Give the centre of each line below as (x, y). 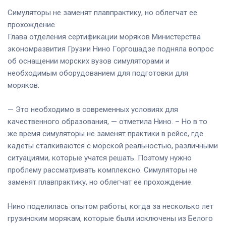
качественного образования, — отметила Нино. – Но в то (107, 121)
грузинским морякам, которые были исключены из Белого (110, 218)
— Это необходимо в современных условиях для (93, 109)
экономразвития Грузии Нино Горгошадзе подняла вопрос (111, 49)
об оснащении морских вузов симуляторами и (89, 61)
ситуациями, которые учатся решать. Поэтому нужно (100, 158)
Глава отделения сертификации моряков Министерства (104, 37)
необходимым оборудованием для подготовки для (98, 73)
